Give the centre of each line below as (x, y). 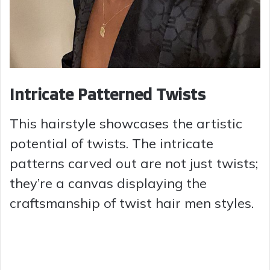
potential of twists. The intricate (111, 143)
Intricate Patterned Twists (108, 94)
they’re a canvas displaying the (108, 183)
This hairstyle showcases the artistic (126, 123)
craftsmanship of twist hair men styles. (132, 203)
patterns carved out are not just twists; (134, 163)
